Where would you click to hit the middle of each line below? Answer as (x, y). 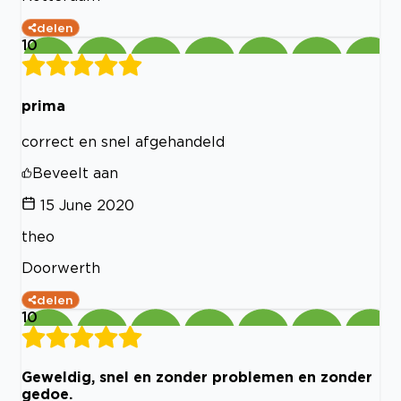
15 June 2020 (87, 205)
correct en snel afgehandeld (123, 141)
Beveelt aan (75, 172)
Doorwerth (61, 267)
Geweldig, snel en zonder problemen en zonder (197, 377)
